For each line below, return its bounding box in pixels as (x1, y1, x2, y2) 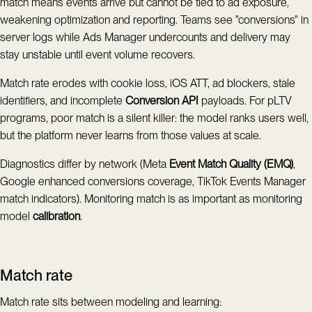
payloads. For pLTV (198, 93, 292, 107)
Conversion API (125, 93, 198, 107)
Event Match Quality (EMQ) (169, 157, 293, 171)
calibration (33, 209, 80, 223)
